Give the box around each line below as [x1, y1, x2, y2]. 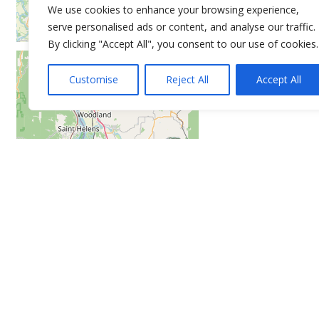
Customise [68, 73, 118, 86]
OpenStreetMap [150, 299, 224, 313]
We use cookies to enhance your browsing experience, [48, 3, 299, 16]
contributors [224, 299, 283, 313]
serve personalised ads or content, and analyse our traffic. [48, 20, 315, 33]
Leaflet [95, 299, 128, 313]
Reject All [165, 73, 209, 86]
